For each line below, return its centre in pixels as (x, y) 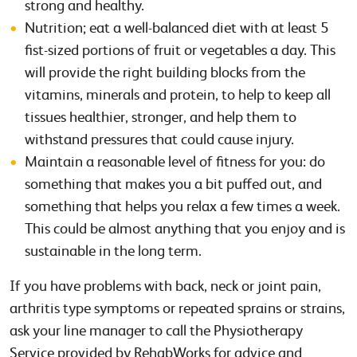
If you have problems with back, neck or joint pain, (165, 285)
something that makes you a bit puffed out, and (174, 183)
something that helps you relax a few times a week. (183, 206)
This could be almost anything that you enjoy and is (185, 228)
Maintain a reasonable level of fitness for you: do (175, 161)
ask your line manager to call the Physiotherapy (156, 330)
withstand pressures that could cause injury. (160, 139)
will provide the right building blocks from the (165, 72)
